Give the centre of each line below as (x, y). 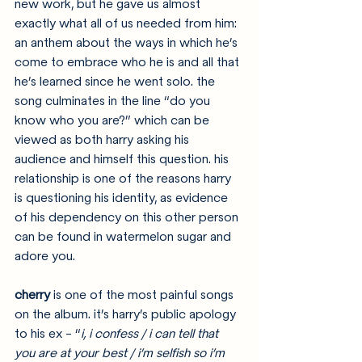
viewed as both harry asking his (103, 139)
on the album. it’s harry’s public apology (127, 314)
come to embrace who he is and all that (128, 62)
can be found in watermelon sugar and (124, 236)
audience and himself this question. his (123, 159)
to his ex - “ (48, 333)
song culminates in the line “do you (114, 101)
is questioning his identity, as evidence (123, 198)
